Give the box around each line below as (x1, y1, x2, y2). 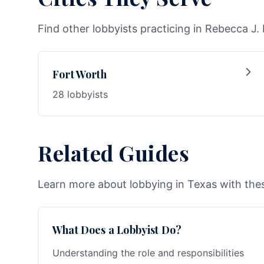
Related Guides (38, 138, 190, 167)
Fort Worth (52, 67, 107, 81)
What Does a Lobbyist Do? (52, 223, 182, 237)
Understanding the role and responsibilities (52, 247, 244, 259)
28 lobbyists (52, 88, 108, 100)
